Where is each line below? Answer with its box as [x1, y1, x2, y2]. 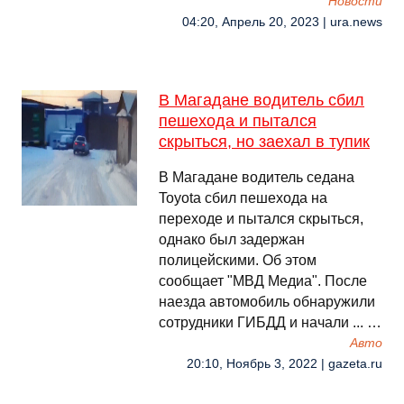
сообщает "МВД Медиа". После [159, 273, 367, 289]
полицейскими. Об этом [159, 252, 317, 268]
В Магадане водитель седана [159, 170, 354, 185]
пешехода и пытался [159, 112, 317, 130]
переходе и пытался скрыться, [159, 211, 363, 226]
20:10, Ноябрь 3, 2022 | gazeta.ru [187, 357, 382, 371]
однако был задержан [159, 232, 305, 247]
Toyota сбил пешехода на [159, 190, 327, 206]
